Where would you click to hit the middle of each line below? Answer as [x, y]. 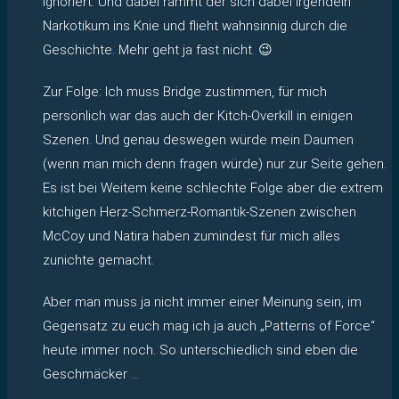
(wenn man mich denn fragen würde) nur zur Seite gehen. [215, 163]
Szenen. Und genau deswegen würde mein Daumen [198, 139]
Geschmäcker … [91, 374]
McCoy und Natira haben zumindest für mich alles [191, 236]
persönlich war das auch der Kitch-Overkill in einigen [198, 115]
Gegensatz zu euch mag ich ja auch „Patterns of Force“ [209, 326]
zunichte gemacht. [98, 260]
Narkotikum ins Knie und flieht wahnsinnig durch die [195, 25]
